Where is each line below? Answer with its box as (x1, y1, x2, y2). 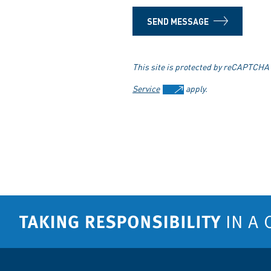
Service (132, 83, 160, 94)
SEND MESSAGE (147, 16, 209, 27)
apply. (184, 83, 207, 94)
